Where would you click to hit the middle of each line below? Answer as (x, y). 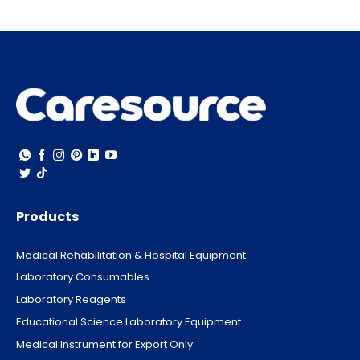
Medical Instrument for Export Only (104, 344)
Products (47, 216)
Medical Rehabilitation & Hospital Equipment (131, 255)
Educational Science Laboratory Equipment (129, 321)
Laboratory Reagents (71, 300)
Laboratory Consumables (83, 277)
